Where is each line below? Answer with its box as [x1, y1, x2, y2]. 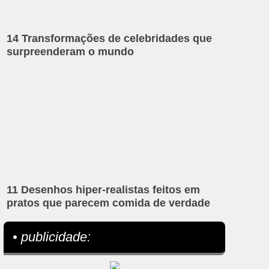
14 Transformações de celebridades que [7, 32, 213, 45]
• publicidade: [13, 229, 91, 244]
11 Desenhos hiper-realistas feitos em [7, 183, 201, 196]
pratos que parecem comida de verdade [7, 196, 211, 209]
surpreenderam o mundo [7, 46, 134, 58]
